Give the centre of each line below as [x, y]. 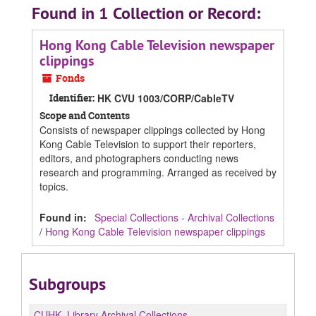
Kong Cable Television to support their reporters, [148, 144]
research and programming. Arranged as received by [158, 172]
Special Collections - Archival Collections [184, 217]
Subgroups [67, 284]
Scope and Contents [85, 115]
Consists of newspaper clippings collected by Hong [152, 130]
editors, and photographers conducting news [139, 158]
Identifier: [72, 98]
